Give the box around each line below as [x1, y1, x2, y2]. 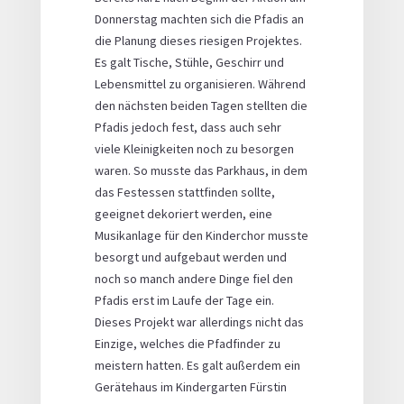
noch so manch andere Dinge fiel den [94, 271, 293, 288]
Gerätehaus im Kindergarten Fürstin [94, 379, 287, 396]
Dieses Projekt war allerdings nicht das [94, 314, 304, 331]
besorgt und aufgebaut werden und [94, 249, 287, 266]
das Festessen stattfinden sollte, [94, 184, 275, 201]
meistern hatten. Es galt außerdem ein [94, 357, 300, 374]
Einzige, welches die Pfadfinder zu [94, 335, 280, 353]
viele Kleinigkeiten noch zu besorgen [94, 141, 294, 158]
